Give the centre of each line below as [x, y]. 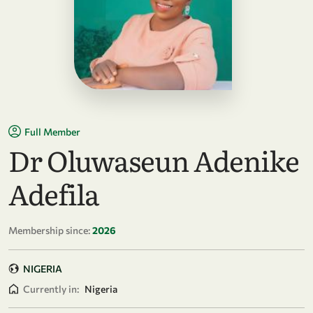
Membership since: [49, 230]
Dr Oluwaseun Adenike [154, 159]
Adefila [54, 193]
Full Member [52, 131]
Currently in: [51, 289]
